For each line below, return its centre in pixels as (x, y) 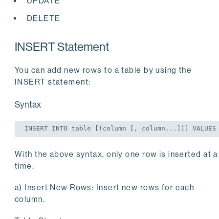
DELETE (44, 19)
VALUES (204, 129)
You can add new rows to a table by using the (103, 70)
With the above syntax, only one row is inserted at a (116, 154)
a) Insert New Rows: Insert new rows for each (105, 188)
